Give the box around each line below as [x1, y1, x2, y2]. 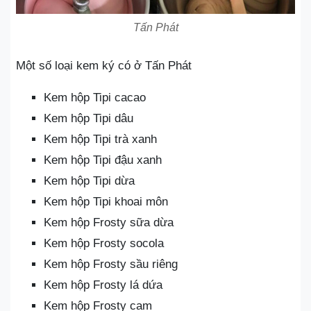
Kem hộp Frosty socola [44, 236, 164, 250]
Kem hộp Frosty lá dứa [44, 278, 162, 292]
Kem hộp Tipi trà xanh [44, 132, 157, 146]
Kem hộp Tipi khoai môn [44, 194, 168, 208]
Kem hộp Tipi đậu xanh [44, 153, 162, 167]
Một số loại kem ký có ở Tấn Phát [16, 58, 192, 72]
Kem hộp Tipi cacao [44, 90, 146, 104]
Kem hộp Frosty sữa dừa [44, 215, 174, 229]
